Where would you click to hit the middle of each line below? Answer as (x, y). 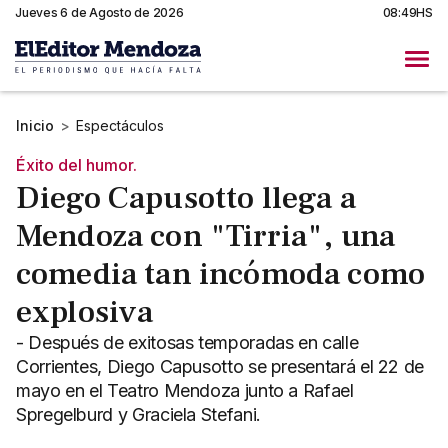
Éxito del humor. (76, 165)
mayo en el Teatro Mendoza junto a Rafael (185, 391)
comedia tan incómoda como (221, 274)
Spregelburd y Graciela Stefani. (138, 415)
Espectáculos (120, 125)
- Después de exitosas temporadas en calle (187, 343)
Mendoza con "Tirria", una (206, 236)
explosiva (85, 312)
